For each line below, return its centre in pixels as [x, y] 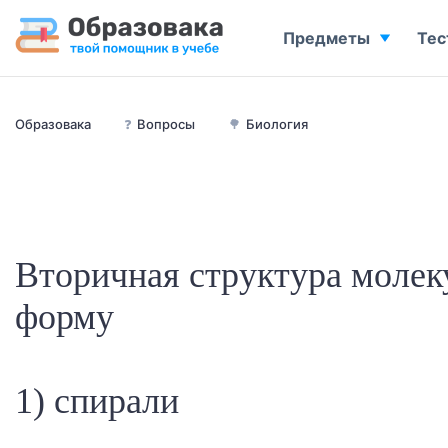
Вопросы [166, 124]
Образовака [53, 124]
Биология [277, 124]
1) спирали [97, 401]
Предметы [326, 38]
